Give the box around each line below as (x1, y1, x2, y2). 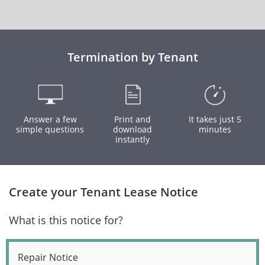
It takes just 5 (188, 114, 241, 125)
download (113, 124, 152, 135)
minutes (198, 124, 231, 135)
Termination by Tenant (67, 49, 198, 65)
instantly (115, 134, 150, 145)
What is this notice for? (9, 213, 123, 227)
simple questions (16, 124, 85, 135)
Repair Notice (18, 251, 78, 264)
